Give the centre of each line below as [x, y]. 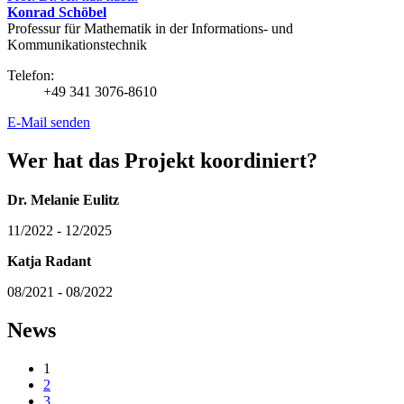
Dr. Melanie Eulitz [63, 200]
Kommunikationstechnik [77, 45]
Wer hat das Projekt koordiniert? [162, 160]
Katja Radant [49, 262]
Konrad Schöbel [57, 13]
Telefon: [31, 76]
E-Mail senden [49, 123]
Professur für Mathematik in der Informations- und [150, 29]
